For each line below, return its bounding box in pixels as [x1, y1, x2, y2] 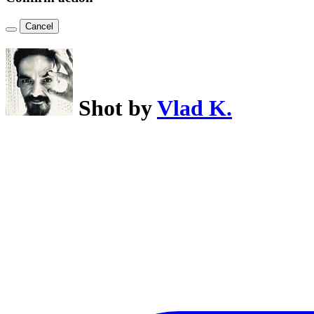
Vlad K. [157, 95, 232, 121]
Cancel [25, 20, 53, 32]
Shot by [78, 95, 157, 121]
